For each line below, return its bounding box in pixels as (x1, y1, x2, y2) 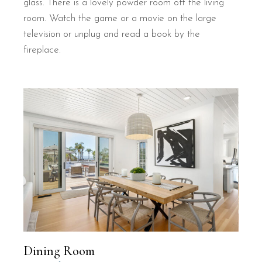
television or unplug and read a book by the (23, 29, 201, 39)
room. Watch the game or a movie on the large (23, 13, 217, 23)
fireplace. (23, 44, 61, 55)
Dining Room (23, 243, 95, 258)
